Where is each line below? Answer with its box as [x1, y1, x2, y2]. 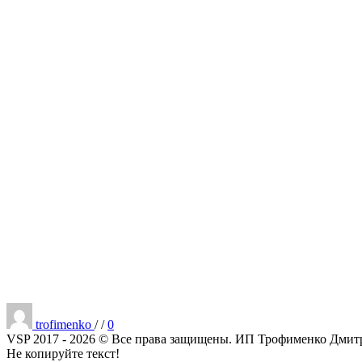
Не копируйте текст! [6, 346, 120, 360]
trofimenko [36, 317, 95, 331]
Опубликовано [100, 301, 182, 316]
